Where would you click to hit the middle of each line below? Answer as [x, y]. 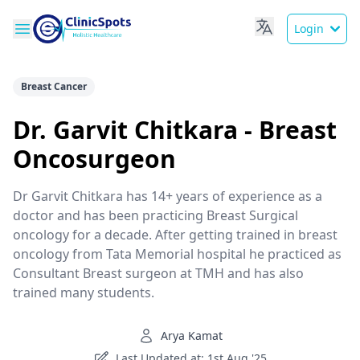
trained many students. [84, 292]
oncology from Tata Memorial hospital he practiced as [177, 254]
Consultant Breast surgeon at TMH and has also [158, 273]
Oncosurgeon [94, 159]
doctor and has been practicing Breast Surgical [155, 215]
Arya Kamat [191, 335]
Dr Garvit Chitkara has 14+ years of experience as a [168, 196]
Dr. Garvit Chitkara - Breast [175, 130]
